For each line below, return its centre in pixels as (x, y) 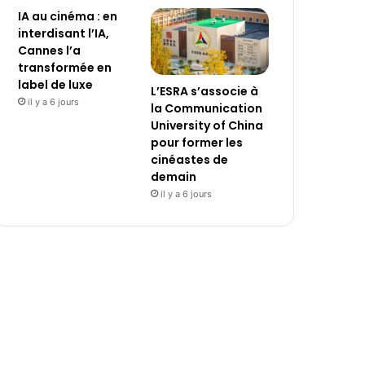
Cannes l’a (50, 51)
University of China (207, 125)
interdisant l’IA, (64, 34)
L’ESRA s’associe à (205, 91)
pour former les (197, 142)
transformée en (65, 68)
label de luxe (56, 85)
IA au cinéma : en (68, 17)
